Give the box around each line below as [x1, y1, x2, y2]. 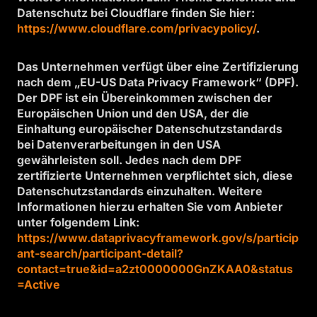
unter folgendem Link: [17, 215, 139, 229]
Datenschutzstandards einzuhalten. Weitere [17, 184, 263, 198]
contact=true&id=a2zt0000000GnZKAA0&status [17, 262, 293, 276]
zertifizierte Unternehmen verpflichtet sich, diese [17, 168, 293, 183]
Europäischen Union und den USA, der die [17, 106, 249, 120]
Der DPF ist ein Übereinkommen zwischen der [17, 91, 272, 105]
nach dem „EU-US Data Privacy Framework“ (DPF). [17, 75, 299, 89]
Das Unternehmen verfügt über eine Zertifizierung [17, 59, 299, 74]
